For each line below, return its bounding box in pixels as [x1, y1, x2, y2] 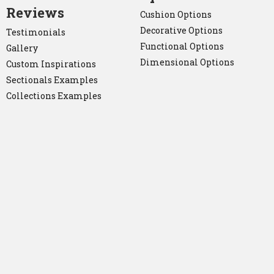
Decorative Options [140, 24, 223, 37]
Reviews [6, 4, 64, 22]
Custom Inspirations [6, 58, 96, 70]
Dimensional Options [140, 56, 234, 68]
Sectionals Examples [6, 74, 98, 86]
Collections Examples [6, 90, 102, 102]
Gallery [6, 42, 38, 54]
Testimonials [6, 26, 65, 39]
